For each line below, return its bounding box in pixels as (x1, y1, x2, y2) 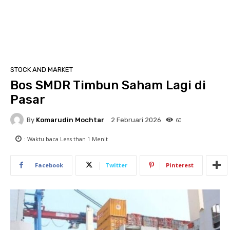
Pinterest (166, 161, 194, 169)
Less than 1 (60, 135, 90, 143)
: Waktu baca (24, 135, 60, 143)
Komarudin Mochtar (36, 116, 104, 124)
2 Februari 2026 (111, 116, 161, 124)
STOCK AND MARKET (10, 65, 73, 73)
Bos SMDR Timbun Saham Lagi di (10, 78, 206, 92)
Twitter (105, 161, 127, 169)
